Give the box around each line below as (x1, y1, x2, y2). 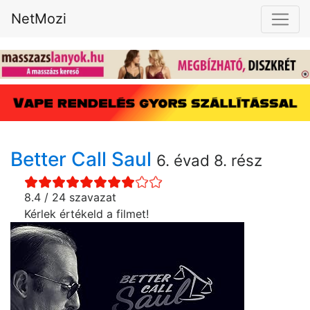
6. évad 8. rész (156, 151, 262, 170)
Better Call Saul (10, 147, 156, 172)
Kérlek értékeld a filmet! (24, 207, 149, 221)
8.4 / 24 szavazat (24, 190, 116, 205)
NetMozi (11, 10, 66, 27)
